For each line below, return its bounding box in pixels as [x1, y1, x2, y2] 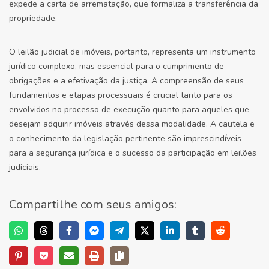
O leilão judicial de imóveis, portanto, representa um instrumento [9, 46, 256, 58]
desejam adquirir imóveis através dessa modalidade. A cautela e [9, 118, 255, 130]
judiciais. [9, 162, 41, 173]
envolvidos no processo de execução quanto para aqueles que [9, 104, 249, 115]
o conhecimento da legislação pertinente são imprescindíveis [9, 133, 241, 144]
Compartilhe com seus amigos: [9, 196, 177, 213]
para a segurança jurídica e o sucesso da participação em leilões [9, 147, 256, 159]
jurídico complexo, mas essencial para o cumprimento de [9, 61, 224, 72]
